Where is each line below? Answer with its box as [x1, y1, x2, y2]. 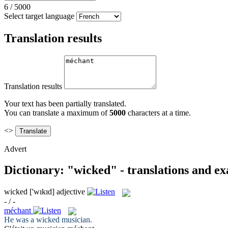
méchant [4, 206, 31, 215]
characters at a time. [126, 108, 191, 117]
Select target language [4, 11, 74, 20]
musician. [60, 215, 92, 224]
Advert [4, 144, 26, 153]
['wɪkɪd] [30, 187, 54, 196]
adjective [56, 187, 85, 196]
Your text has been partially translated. [4, 99, 126, 108]
